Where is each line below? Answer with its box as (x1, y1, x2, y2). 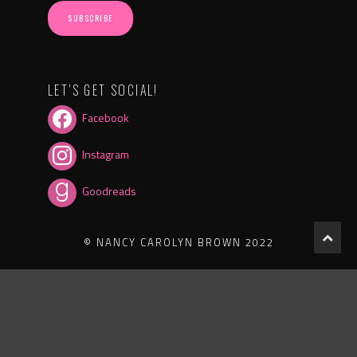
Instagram (82, 146, 129, 163)
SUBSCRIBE (68, 11, 113, 24)
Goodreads (82, 182, 136, 200)
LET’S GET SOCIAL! (48, 80, 159, 100)
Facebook (82, 109, 129, 127)
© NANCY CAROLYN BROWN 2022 (83, 233, 274, 250)
